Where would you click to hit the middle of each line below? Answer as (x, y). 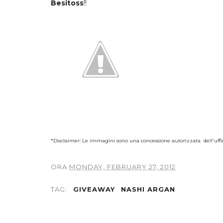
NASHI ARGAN (148, 189)
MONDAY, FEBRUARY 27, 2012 (122, 167)
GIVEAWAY (94, 189)
